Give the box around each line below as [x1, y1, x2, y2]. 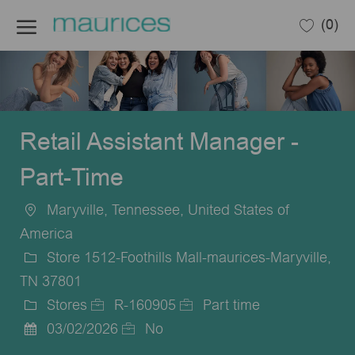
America [19, 225, 73, 242]
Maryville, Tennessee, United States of [42, 201, 291, 219]
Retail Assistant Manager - [19, 125, 299, 158]
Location [18, 218, 74, 235]
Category [18, 313, 78, 330]
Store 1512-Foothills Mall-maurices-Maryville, [42, 249, 331, 266]
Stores [42, 296, 87, 314]
